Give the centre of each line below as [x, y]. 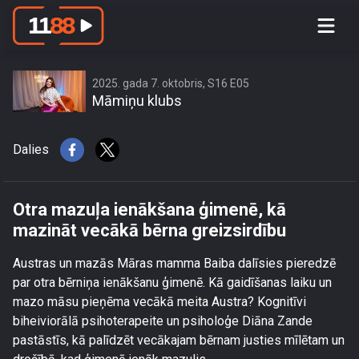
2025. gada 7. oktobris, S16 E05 [171, 83]
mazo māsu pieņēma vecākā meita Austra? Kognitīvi [159, 302]
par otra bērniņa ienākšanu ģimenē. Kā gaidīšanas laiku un [172, 282]
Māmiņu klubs [137, 101]
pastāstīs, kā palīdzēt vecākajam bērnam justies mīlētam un [179, 340]
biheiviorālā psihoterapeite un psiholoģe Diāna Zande [163, 321]
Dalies [31, 149]
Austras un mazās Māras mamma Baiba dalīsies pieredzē [174, 263]
